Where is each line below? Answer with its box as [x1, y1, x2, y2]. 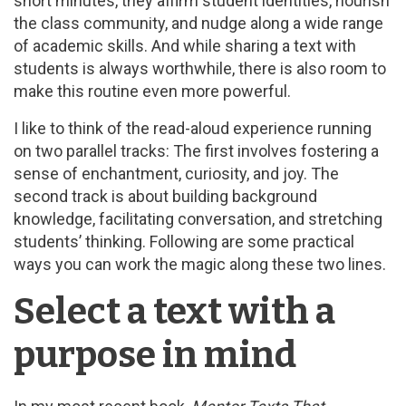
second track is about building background [14, 187, 317, 206]
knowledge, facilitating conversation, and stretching [14, 209, 382, 228]
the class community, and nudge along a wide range [14, 14, 383, 33]
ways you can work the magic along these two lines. [14, 255, 386, 274]
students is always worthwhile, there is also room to [14, 59, 386, 78]
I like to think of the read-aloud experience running [14, 119, 372, 138]
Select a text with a [14, 290, 335, 333]
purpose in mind [14, 333, 296, 377]
